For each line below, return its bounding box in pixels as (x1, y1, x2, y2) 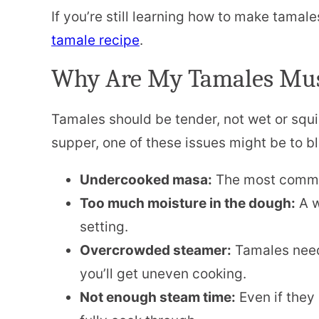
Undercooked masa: (80, 171, 212, 188)
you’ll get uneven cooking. (80, 265, 246, 282)
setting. (80, 218, 128, 235)
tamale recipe (51, 31, 140, 48)
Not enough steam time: (80, 288, 236, 305)
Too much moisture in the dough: (80, 194, 296, 211)
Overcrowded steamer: (80, 241, 231, 258)
